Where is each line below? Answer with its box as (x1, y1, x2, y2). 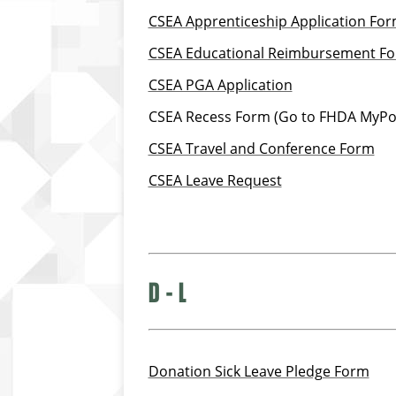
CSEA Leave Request (148, 171, 282, 191)
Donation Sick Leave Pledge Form (148, 361, 369, 381)
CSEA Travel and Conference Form (148, 139, 375, 159)
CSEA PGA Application (148, 75, 293, 95)
